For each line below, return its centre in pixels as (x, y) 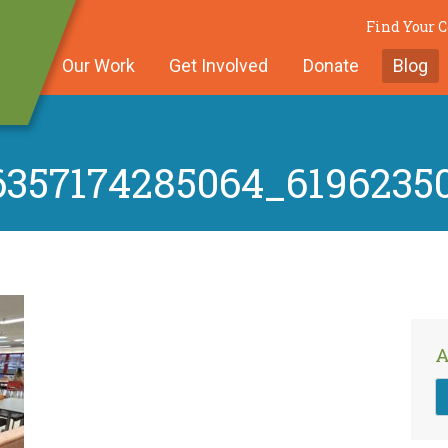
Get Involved (219, 66)
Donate (330, 66)
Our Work (98, 66)
